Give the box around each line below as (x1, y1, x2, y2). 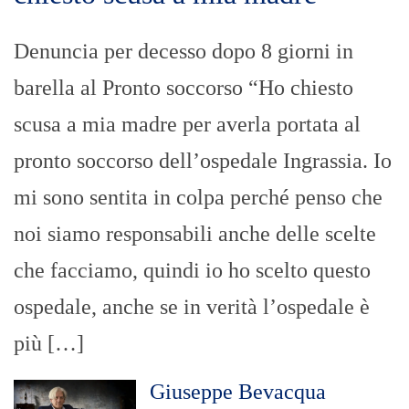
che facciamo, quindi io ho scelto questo (14, 257, 371, 282)
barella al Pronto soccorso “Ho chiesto (14, 75, 353, 100)
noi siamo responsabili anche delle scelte (14, 221, 376, 246)
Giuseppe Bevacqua (149, 379, 326, 404)
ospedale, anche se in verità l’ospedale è (14, 294, 370, 319)
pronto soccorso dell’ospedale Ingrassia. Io (14, 148, 392, 173)
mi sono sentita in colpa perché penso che (14, 184, 383, 209)
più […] (14, 330, 84, 355)
